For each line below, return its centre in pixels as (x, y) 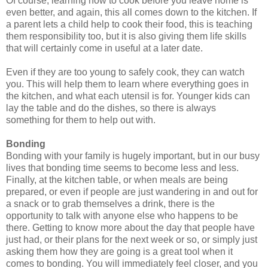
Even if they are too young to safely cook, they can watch (125, 72)
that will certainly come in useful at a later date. (104, 48)
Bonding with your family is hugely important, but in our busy (133, 156)
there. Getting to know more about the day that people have (130, 227)
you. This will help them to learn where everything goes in (127, 84)
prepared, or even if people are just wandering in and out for (132, 191)
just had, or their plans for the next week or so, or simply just (132, 239)
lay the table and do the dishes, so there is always (111, 108)
